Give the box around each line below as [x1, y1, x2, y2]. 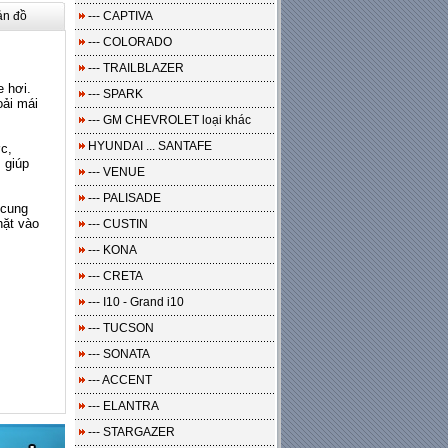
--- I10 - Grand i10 [88, 295, 184, 309]
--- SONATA [88, 347, 150, 361]
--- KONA [88, 243, 137, 257]
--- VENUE [88, 165, 145, 179]
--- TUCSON [88, 321, 154, 335]
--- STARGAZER [88, 425, 175, 439]
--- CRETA [88, 269, 143, 283]
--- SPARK [88, 87, 143, 101]
